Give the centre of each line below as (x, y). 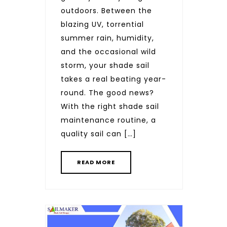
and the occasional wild (108, 51)
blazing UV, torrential (102, 24)
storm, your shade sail (105, 65)
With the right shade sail (110, 106)
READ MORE (96, 162)
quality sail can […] (99, 134)
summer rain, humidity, (107, 38)
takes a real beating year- (113, 79)
